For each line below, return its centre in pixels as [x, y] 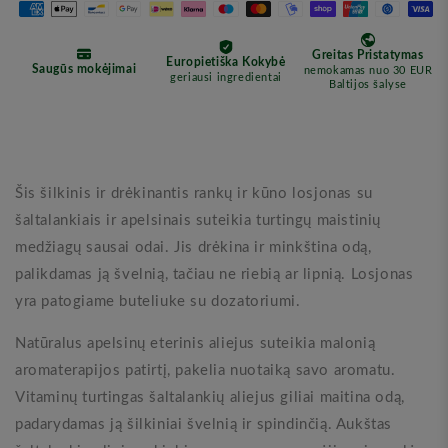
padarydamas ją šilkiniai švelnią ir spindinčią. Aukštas [204, 424]
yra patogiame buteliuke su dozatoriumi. [158, 301]
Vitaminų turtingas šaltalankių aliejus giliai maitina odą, [210, 397]
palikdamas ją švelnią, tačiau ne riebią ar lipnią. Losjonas [214, 274]
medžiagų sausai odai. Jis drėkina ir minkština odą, [193, 247]
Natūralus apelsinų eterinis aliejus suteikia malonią [195, 343]
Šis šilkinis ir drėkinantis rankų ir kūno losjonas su [194, 193]
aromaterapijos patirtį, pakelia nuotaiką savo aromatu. [205, 370]
